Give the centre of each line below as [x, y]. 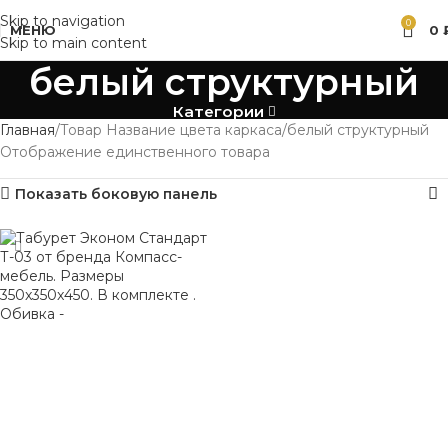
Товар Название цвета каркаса [171, 130]
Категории [218, 111]
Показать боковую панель [116, 194]
